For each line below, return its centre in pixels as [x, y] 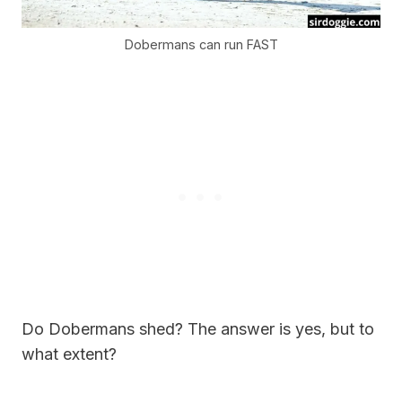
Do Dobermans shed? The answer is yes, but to [198, 328]
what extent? [69, 354]
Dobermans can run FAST [201, 44]
